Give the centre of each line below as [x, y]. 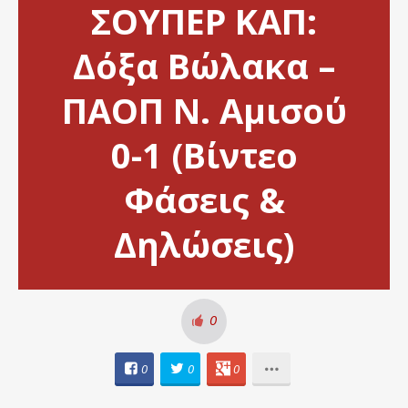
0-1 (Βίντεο [204, 154]
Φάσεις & [204, 199]
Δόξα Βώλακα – [204, 65]
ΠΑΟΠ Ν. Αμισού [204, 110]
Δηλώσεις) [204, 244]
